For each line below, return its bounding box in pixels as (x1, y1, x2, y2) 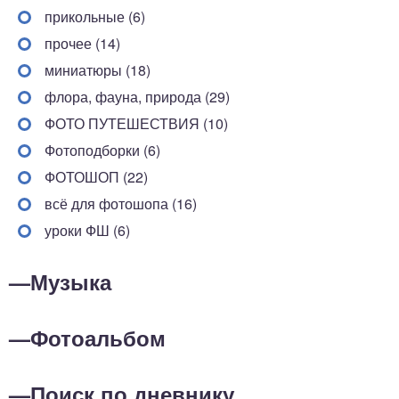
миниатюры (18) (45, 59, 151, 80)
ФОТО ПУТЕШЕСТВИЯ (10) (45, 112, 228, 134)
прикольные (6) (45, 5, 145, 27)
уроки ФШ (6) (45, 219, 130, 240)
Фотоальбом (30, 322, 166, 353)
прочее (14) (45, 32, 120, 53)
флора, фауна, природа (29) (45, 85, 230, 107)
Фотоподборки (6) (45, 139, 160, 160)
